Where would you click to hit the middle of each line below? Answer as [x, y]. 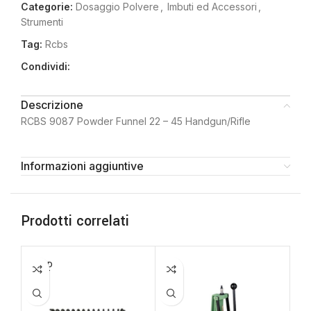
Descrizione [52, 105]
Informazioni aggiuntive [82, 166]
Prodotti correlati [75, 221]
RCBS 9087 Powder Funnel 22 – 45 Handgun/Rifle [136, 121]
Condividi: [45, 66]
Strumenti [42, 22]
